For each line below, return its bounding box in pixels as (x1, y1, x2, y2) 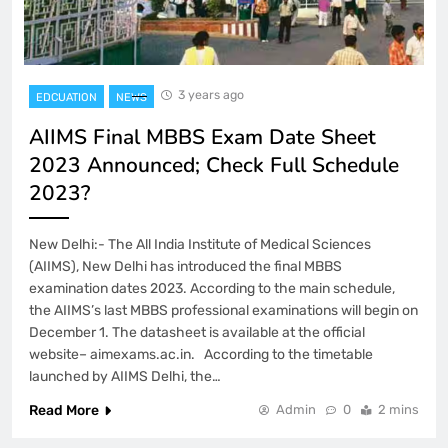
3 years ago (178, 87, 244, 102)
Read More (29, 402, 99, 419)
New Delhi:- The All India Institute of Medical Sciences (29, 236, 371, 253)
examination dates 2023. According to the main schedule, (29, 280, 395, 297)
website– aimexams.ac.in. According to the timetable (29, 346, 373, 363)
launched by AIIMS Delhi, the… (29, 368, 221, 385)
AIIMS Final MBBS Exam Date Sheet (29, 123, 376, 151)
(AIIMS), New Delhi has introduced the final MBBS (29, 258, 342, 275)
